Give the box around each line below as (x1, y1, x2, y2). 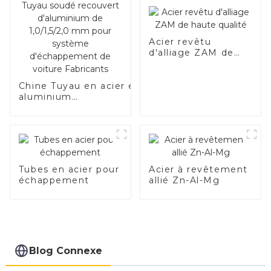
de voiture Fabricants (18, 157, 128, 168)
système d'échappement (18, 146, 146, 157)
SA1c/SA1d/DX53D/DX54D (18, 102, 146, 114)
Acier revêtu (148, 36, 212, 47)
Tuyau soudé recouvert (18, 113, 136, 125)
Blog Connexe (29, 244, 103, 256)
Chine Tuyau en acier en (18, 80, 142, 92)
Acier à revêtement (148, 164, 248, 175)
